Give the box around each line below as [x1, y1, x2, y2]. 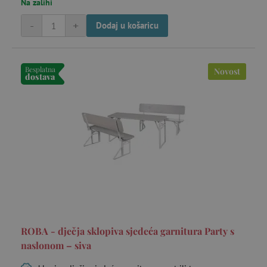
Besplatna [25, 64, 55, 74]
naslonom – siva [21, 239, 91, 252]
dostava [25, 71, 55, 82]
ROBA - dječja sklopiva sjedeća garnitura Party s [21, 225, 234, 237]
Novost [214, 66, 240, 77]
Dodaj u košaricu [96, 20, 159, 31]
